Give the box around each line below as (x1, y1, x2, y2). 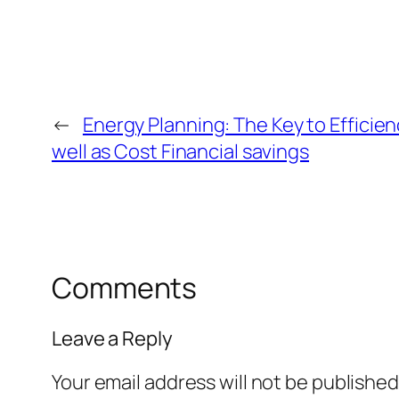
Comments (52, 268, 198, 308)
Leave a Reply (52, 324, 173, 352)
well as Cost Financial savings (52, 138, 309, 166)
